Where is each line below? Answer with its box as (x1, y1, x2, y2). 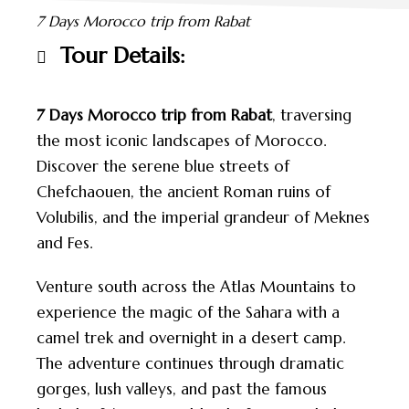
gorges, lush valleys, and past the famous (37, 379, 327, 399)
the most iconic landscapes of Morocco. (37, 131, 326, 151)
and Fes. (37, 233, 92, 253)
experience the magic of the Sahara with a (37, 302, 340, 322)
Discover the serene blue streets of (37, 156, 289, 176)
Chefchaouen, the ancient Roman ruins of (37, 182, 330, 202)
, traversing (272, 105, 351, 125)
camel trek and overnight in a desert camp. (37, 328, 345, 348)
